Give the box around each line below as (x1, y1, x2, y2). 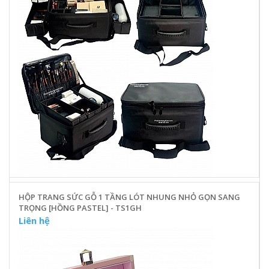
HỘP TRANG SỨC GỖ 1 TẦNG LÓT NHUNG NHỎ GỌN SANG (19, 191, 240, 202)
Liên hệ (19, 214, 50, 226)
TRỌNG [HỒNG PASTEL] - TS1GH (19, 202, 142, 213)
